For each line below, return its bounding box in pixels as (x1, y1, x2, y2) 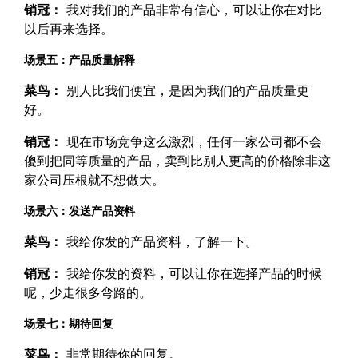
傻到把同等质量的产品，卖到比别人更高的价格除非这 (24, 153, 332, 169)
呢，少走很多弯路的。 (24, 284, 153, 301)
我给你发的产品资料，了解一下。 (62, 233, 259, 250)
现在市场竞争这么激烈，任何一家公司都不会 (62, 133, 323, 150)
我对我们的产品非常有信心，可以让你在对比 (62, 2, 323, 18)
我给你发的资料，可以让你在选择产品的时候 (62, 265, 323, 282)
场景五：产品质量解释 (24, 53, 136, 67)
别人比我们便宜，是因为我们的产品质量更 (62, 82, 310, 99)
